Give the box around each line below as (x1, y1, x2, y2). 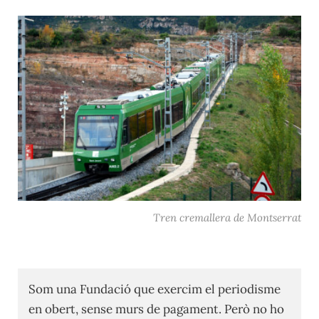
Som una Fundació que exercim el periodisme (28, 281, 281, 297)
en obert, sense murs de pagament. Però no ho (28, 300, 284, 317)
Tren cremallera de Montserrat (153, 210, 301, 224)
